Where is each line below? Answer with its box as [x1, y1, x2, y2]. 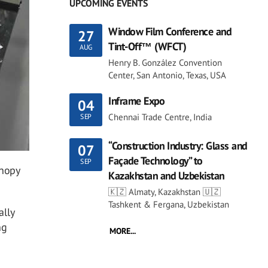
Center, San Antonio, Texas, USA [108, 69, 226, 81]
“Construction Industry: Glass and [108, 138, 247, 153]
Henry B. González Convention [108, 56, 222, 68]
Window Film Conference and [108, 24, 231, 38]
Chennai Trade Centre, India [108, 111, 212, 123]
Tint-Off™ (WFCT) [108, 39, 186, 53]
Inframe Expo [108, 93, 165, 108]
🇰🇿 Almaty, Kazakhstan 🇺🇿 [108, 185, 221, 197]
